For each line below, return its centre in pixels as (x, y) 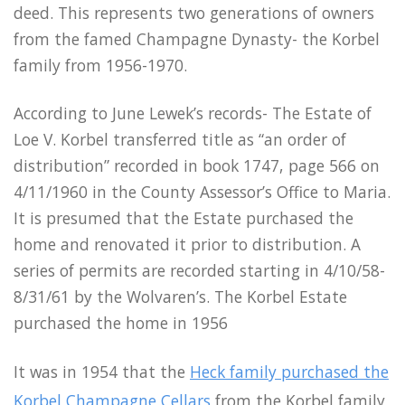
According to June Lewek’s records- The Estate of (193, 113)
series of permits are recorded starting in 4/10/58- (199, 270)
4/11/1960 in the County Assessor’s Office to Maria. (202, 191)
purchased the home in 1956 (121, 322)
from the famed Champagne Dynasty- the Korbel (197, 38)
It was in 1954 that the (102, 372)
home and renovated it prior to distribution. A (187, 244)
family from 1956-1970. (100, 65)
